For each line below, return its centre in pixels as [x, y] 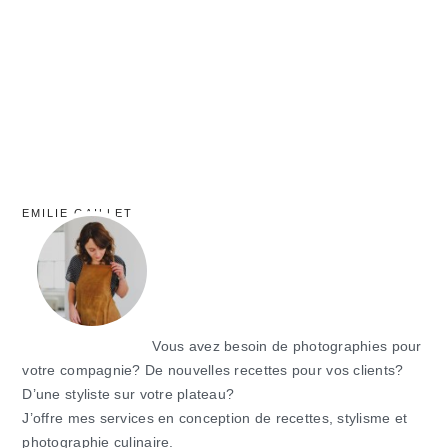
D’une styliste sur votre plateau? [128, 394]
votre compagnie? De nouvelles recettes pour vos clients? [213, 370]
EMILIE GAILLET [78, 212]
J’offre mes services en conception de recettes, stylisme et [215, 418]
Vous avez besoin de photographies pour [287, 346]
